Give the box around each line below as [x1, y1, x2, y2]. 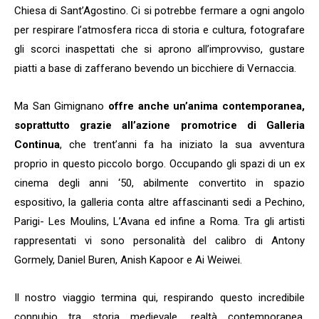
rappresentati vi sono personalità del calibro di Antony [14, 234, 305, 248]
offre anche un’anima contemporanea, [108, 100, 305, 113]
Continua [14, 138, 60, 152]
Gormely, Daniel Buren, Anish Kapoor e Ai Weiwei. [14, 253, 242, 267]
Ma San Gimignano [14, 100, 108, 113]
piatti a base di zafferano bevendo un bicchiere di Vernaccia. [14, 62, 296, 75]
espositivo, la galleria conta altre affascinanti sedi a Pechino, [14, 196, 305, 209]
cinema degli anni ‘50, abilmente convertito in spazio [14, 177, 305, 190]
